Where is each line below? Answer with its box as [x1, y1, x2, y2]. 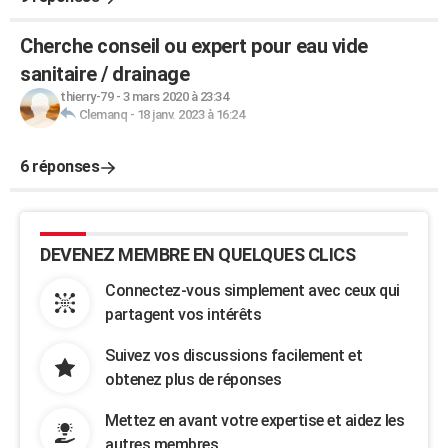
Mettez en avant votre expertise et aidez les [105, 411, 404, 430]
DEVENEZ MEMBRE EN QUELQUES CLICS [40, 244, 355, 265]
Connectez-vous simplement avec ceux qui [105, 281, 400, 300]
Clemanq [78, 107, 127, 122]
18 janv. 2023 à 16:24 [136, 107, 244, 122]
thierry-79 [60, 89, 113, 104]
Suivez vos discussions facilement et [105, 346, 362, 365]
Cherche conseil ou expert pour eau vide [20, 34, 368, 58]
